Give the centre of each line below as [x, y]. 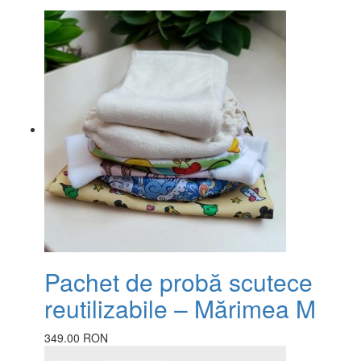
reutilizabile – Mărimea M [180, 308]
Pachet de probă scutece [178, 281]
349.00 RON [76, 337]
